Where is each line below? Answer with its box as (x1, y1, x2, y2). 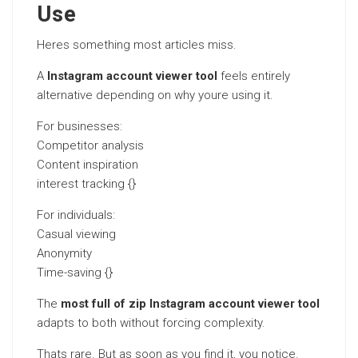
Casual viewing (37, 227, 116, 241)
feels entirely (217, 69, 290, 83)
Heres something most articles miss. (37, 38, 237, 52)
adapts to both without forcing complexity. (37, 316, 265, 330)
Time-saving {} (37, 265, 113, 280)
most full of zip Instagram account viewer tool (61, 296, 320, 311)
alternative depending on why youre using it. (37, 88, 273, 102)
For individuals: (37, 208, 115, 222)
